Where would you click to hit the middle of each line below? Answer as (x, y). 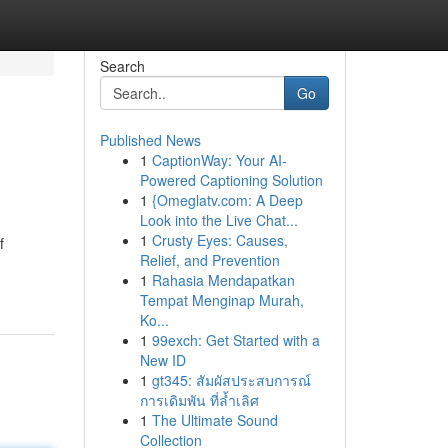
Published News (150, 140)
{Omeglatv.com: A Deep (227, 200)
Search (122, 66)
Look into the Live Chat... (218, 220)
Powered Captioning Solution (231, 180)
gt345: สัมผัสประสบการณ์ (231, 380)
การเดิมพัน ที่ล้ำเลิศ (199, 400)
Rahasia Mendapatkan (223, 280)
